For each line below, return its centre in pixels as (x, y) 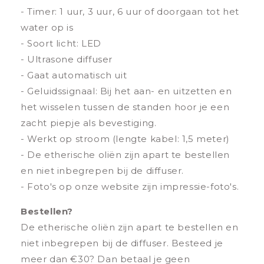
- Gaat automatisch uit (74, 75)
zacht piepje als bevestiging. (89, 123)
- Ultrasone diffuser (67, 60)
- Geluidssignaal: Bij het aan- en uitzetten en (126, 91)
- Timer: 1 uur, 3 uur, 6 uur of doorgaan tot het (130, 12)
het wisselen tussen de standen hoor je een (125, 107)
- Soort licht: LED (61, 44)
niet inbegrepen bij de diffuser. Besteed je (122, 243)
